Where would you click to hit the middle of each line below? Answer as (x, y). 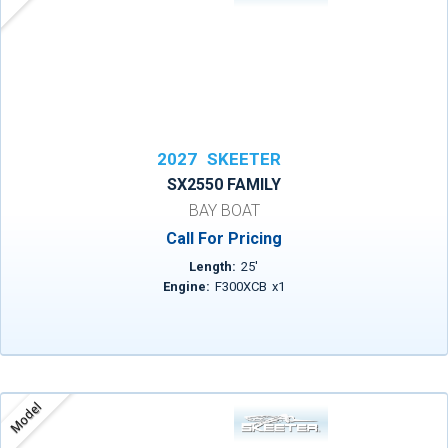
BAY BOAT (224, 210)
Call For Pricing (224, 238)
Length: (213, 266)
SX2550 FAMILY (224, 184)
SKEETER (244, 159)
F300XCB (240, 286)
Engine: (186, 286)
